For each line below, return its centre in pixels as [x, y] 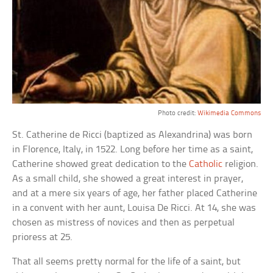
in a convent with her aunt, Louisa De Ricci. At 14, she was [134, 208]
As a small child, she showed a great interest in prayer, [128, 179]
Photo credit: [177, 113]
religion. [241, 164]
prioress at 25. [43, 237]
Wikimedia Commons [229, 113]
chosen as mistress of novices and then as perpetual [124, 222]
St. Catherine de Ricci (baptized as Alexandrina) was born [133, 135]
